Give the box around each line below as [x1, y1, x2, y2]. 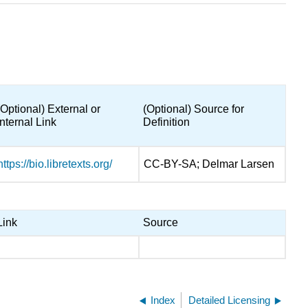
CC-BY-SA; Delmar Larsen [144, 158, 275, 170]
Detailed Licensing [188, 294, 270, 306]
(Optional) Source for [143, 103, 245, 115]
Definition [143, 116, 190, 129]
